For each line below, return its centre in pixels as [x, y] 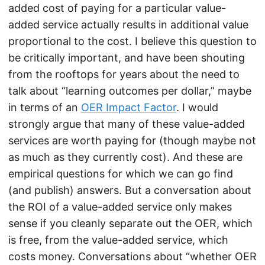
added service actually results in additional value [128, 25]
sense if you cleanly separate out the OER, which [130, 223]
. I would [197, 107]
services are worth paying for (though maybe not [132, 140]
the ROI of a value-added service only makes [120, 207]
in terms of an [45, 107]
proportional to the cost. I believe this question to [132, 41]
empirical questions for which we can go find [121, 174]
